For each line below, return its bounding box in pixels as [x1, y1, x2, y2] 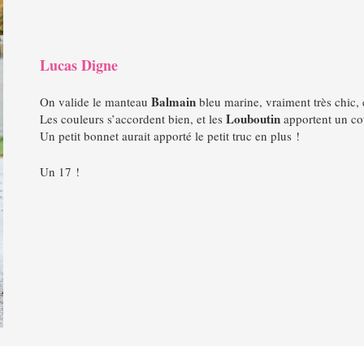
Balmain [150, 93, 196, 110]
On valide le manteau [39, 93, 151, 110]
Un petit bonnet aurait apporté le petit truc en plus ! [39, 128, 300, 144]
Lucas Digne [39, 54, 118, 76]
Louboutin [225, 110, 284, 128]
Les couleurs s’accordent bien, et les [39, 110, 226, 127]
